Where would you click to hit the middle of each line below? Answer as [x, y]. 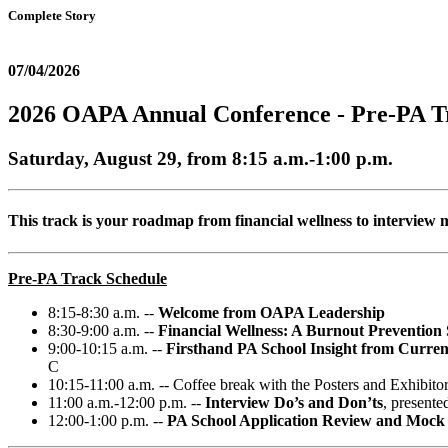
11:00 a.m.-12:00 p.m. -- [126, 402]
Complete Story [52, 15]
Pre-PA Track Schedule [87, 278]
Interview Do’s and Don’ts [294, 402]
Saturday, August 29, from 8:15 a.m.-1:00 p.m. [200, 159]
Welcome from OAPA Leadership [271, 312]
